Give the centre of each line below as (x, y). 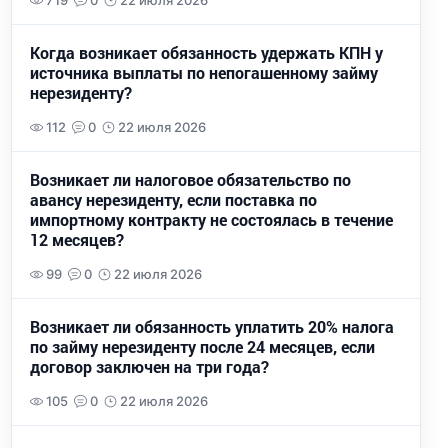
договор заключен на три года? (149, 367)
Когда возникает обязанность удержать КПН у (206, 53)
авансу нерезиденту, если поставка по (173, 200)
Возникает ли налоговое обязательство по (190, 180)
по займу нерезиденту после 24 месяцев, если (202, 347)
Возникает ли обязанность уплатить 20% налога (212, 327)
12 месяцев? (77, 240)
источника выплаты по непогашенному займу (204, 73)
